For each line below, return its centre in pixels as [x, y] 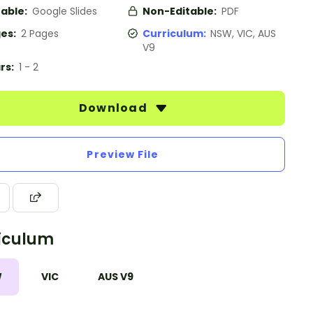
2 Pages [40, 34]
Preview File [123, 154]
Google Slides [65, 11]
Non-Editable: [181, 11]
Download [115, 108]
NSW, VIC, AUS [243, 34]
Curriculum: [176, 34]
